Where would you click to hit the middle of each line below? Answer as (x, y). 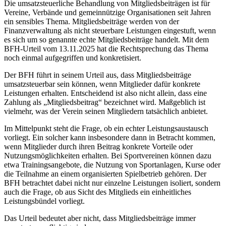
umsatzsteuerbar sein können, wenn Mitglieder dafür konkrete (102, 84)
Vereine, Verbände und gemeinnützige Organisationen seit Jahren (107, 12)
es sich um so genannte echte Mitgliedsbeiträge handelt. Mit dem (106, 39)
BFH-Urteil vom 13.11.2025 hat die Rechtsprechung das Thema (106, 48)
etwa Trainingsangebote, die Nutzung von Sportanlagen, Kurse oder (112, 164)
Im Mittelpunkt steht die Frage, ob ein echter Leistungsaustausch (106, 128)
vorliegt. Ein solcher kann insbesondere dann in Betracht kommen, (110, 137)
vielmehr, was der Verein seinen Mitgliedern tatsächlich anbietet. (106, 111)
